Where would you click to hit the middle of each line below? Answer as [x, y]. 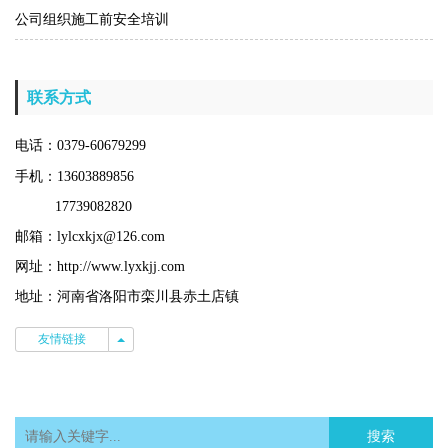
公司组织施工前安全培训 [92, 19]
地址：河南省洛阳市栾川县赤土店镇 [127, 296]
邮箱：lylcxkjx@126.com [90, 236]
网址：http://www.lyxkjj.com [100, 266]
